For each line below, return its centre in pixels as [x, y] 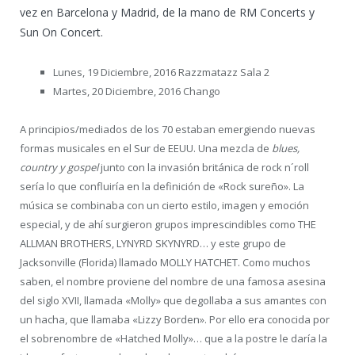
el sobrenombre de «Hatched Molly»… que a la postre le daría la [174, 339]
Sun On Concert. [61, 32]
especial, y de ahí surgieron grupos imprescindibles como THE [168, 225]
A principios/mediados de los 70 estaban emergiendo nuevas [168, 130]
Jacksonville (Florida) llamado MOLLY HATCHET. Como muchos [165, 263]
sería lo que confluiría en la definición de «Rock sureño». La [162, 187]
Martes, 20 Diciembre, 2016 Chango [137, 91]
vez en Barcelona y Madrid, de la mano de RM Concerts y [167, 12]
